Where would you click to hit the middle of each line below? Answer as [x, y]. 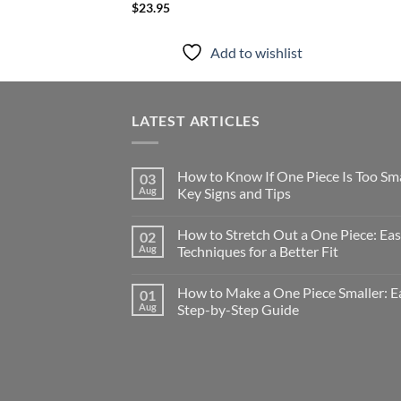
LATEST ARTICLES [196, 120]
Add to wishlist [257, 53]
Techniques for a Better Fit [258, 251]
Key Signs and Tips [234, 192]
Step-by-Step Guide [238, 309]
